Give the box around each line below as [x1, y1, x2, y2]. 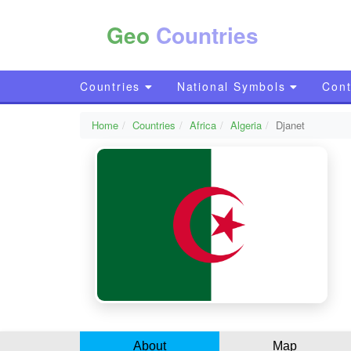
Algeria [230, 118, 262, 132]
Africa [190, 118, 216, 132]
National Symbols [176, 78, 291, 94]
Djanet [276, 118, 305, 132]
